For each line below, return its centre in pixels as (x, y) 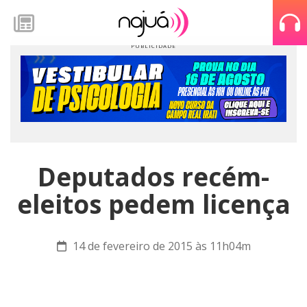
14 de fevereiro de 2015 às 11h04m (160, 246)
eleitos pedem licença (153, 204)
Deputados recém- (153, 177)
